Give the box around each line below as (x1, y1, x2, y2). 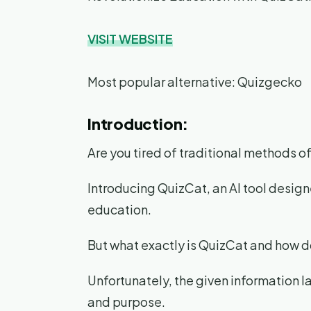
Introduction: (87, 114, 189, 134)
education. (87, 201, 151, 218)
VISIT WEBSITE (87, 31, 173, 47)
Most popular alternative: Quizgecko (87, 74, 302, 90)
